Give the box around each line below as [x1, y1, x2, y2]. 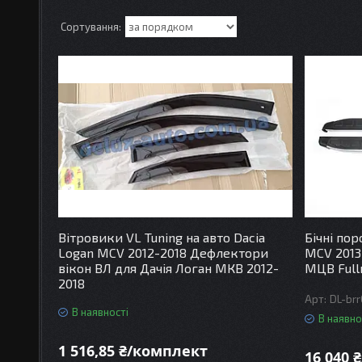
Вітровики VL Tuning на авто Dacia [58, 229, 266, 245]
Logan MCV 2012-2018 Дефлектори [58, 245, 269, 260]
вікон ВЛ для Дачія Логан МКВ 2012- [58, 260, 280, 276]
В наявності [72, 305, 129, 318]
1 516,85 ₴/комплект [58, 340, 208, 360]
